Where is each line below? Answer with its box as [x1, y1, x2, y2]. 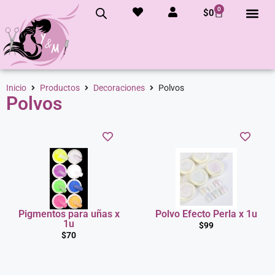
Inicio [6, 83, 26, 93]
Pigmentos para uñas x [18, 208, 120, 220]
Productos [40, 83, 80, 93]
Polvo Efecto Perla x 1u [155, 208, 257, 220]
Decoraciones [93, 83, 145, 93]
